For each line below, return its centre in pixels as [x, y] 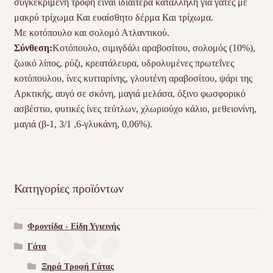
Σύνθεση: [33, 48]
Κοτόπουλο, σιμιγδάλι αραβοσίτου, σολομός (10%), [154, 48]
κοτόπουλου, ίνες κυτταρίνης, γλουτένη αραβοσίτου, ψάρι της [133, 79]
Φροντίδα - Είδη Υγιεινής [74, 227]
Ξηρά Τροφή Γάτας [77, 267]
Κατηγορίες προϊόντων [69, 188]
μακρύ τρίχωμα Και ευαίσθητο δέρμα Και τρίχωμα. [113, 18]
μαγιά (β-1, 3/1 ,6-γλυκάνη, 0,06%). [83, 124]
